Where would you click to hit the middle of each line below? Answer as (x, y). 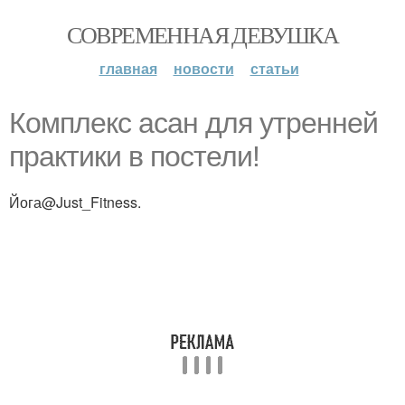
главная (128, 68)
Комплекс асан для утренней (193, 123)
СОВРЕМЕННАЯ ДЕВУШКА (202, 34)
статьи (274, 68)
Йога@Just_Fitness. (75, 202)
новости (203, 68)
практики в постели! (134, 156)
